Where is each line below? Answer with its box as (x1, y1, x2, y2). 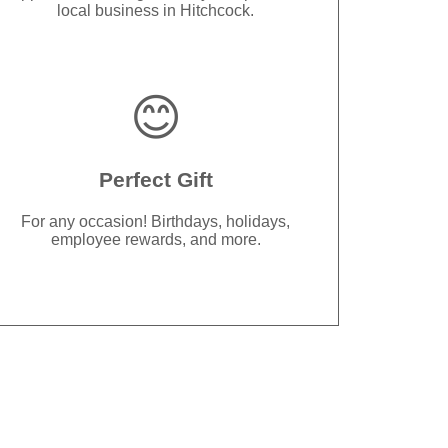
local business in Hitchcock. (57, 2, 255, 20)
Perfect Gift (98, 167, 213, 191)
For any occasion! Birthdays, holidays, (21, 212, 291, 230)
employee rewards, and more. (50, 230, 261, 248)
